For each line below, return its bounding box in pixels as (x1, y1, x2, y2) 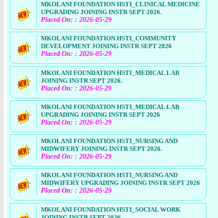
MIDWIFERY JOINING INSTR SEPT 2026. (41, 145, 163, 153)
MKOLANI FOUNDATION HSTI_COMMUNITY (41, 35, 177, 42)
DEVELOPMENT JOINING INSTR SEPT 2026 (41, 42, 172, 50)
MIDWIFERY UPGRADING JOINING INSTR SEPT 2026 (41, 179, 200, 187)
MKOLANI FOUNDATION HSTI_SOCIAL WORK (41, 205, 181, 213)
